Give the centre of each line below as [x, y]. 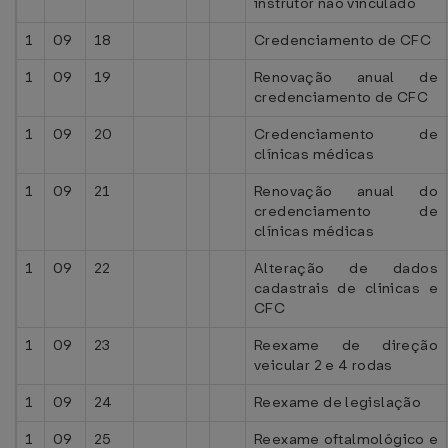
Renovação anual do [346, 191]
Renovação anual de [346, 77]
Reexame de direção [346, 345]
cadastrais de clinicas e [346, 288]
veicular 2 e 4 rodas [323, 365]
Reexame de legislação [338, 402]
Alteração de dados [346, 268]
